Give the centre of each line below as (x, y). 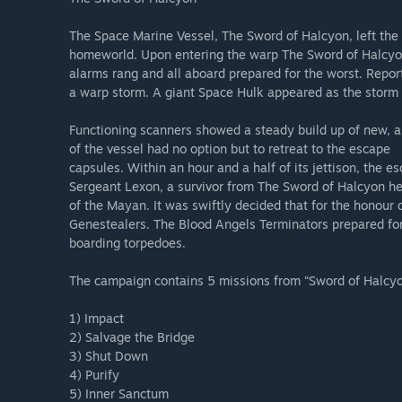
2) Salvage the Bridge (132, 337)
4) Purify (94, 375)
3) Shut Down (109, 356)
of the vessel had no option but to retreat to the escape (230, 149)
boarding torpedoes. (127, 243)
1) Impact (96, 319)
